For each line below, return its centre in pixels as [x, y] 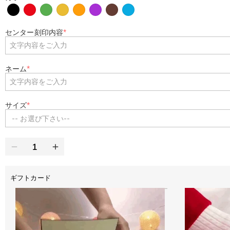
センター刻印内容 [34, 32]
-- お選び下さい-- [41, 118]
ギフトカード [31, 178]
